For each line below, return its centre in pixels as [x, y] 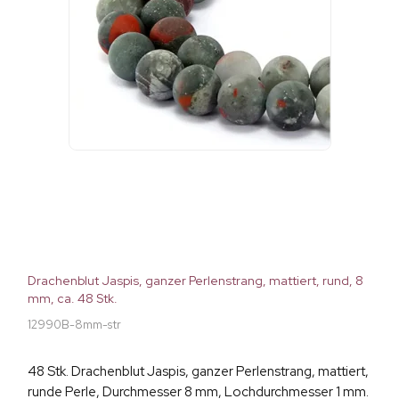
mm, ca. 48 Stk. [73, 299]
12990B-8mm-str [74, 325]
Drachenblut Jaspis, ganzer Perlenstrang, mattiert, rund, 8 [195, 281]
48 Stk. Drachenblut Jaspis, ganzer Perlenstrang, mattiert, [198, 372]
